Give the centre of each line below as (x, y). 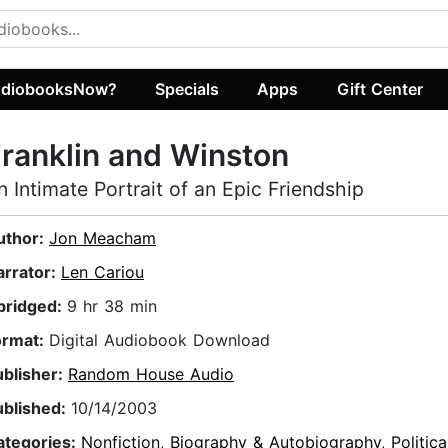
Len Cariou (102, 272)
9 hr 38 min (112, 306)
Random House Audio (151, 374)
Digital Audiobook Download (159, 340)
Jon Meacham (102, 238)
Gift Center (379, 88)
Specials (187, 88)
